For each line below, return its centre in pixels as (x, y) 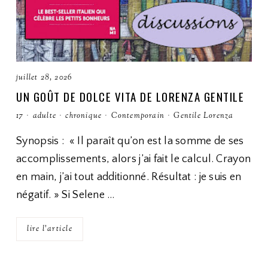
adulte (45, 116)
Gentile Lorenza (204, 116)
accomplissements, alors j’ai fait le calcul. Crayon (134, 159)
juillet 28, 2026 (44, 78)
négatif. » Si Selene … (66, 195)
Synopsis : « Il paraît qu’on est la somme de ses (130, 141)
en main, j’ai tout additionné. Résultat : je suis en (129, 177)
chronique (84, 116)
